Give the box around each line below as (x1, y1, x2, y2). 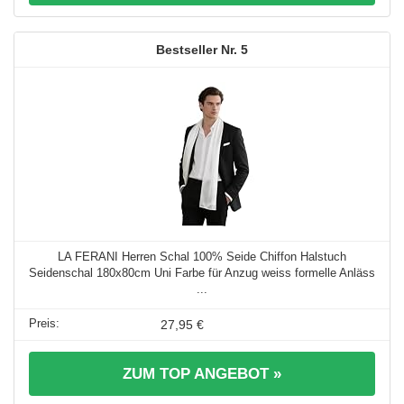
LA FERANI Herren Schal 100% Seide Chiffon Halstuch (58, 249, 346, 263)
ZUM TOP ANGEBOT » (123, 364, 281, 382)
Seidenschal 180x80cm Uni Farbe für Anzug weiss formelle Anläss (29, 265, 375, 280)
